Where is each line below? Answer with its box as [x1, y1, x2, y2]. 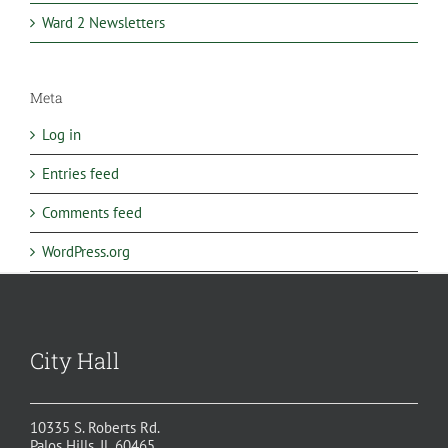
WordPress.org [42, 242, 130, 262]
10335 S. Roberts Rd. [30, 417, 160, 437]
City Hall [30, 346, 120, 376]
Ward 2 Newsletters [42, 12, 165, 32]
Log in [42, 125, 81, 145]
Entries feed [42, 164, 119, 184]
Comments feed [42, 203, 142, 223]
